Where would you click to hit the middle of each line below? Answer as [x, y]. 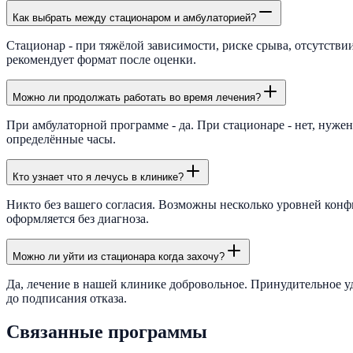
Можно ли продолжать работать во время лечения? [137, 98]
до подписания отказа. [67, 299]
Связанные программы [107, 332]
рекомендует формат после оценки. [101, 60]
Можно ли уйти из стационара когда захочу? [119, 257]
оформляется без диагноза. [78, 219]
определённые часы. [61, 139]
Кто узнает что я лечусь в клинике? [98, 177]
